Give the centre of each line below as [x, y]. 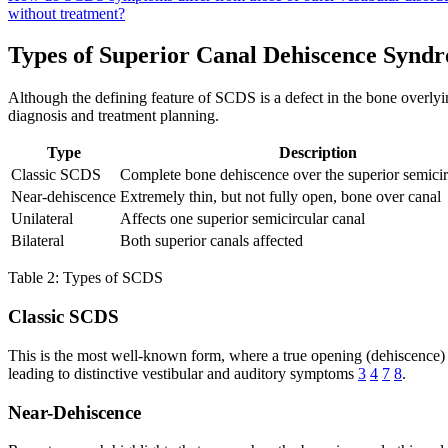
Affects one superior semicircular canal [242, 219]
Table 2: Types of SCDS [85, 278]
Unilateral [42, 219]
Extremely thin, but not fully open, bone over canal [280, 197]
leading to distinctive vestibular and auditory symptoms [183, 373]
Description [318, 153]
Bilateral [37, 241]
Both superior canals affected [211, 241]
